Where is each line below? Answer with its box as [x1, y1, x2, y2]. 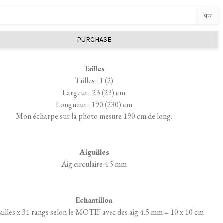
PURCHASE [77, 35, 111, 44]
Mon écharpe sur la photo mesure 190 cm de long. [15, 111, 172, 121]
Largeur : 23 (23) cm [62, 87, 126, 98]
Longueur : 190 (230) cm [55, 99, 132, 110]
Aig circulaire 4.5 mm [61, 158, 127, 169]
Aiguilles [79, 146, 109, 157]
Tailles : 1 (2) [74, 75, 113, 86]
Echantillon [75, 194, 113, 205]
